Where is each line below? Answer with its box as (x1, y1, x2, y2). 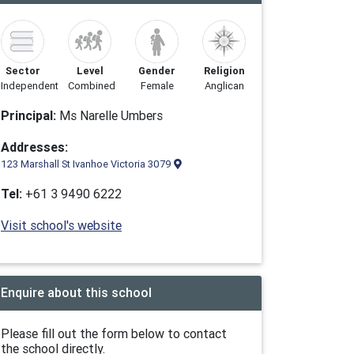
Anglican (204, 79, 244, 92)
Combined (68, 79, 115, 92)
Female (140, 79, 174, 92)
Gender (138, 64, 175, 77)
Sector (5, 64, 40, 77)
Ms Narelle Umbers (56, 107, 163, 123)
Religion (203, 64, 245, 77)
